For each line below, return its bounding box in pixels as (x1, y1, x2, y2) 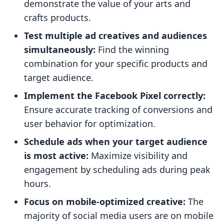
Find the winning (95, 43, 169, 56)
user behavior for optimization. (24, 117, 155, 130)
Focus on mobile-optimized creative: (24, 195, 185, 208)
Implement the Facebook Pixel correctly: (24, 89, 205, 102)
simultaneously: (24, 43, 95, 56)
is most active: (24, 149, 88, 162)
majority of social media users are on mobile (24, 209, 213, 222)
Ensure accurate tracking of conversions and (24, 103, 212, 116)
